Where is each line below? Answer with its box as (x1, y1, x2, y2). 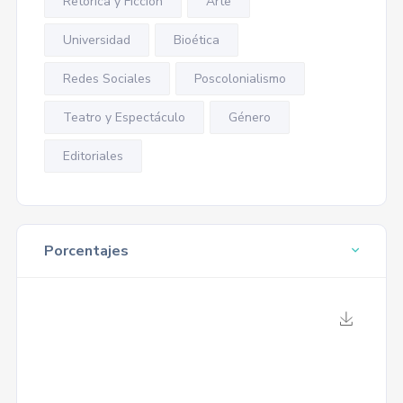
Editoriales (62, 148, 123, 165)
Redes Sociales (62, 70, 151, 87)
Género (228, 109, 271, 126)
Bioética (173, 31, 219, 49)
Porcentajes (43, 241, 129, 261)
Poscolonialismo (193, 70, 286, 87)
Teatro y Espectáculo (62, 109, 185, 126)
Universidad (62, 31, 130, 49)
